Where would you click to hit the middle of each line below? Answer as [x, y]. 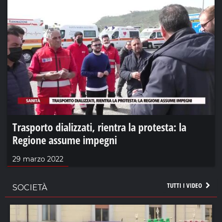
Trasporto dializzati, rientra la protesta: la [99, 127]
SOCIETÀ [30, 188]
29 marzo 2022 [38, 159]
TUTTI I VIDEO [185, 186]
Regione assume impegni [65, 140]
